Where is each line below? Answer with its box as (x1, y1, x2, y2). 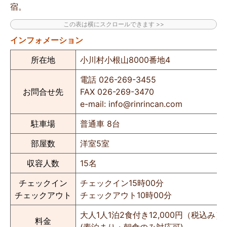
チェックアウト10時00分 (80, 190, 172, 201)
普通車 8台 (80, 119, 120, 129)
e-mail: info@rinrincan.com (80, 99, 182, 109)
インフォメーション (10, 35, 83, 46)
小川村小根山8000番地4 (80, 55, 170, 65)
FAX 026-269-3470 (80, 87, 154, 97)
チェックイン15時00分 (80, 178, 164, 188)
